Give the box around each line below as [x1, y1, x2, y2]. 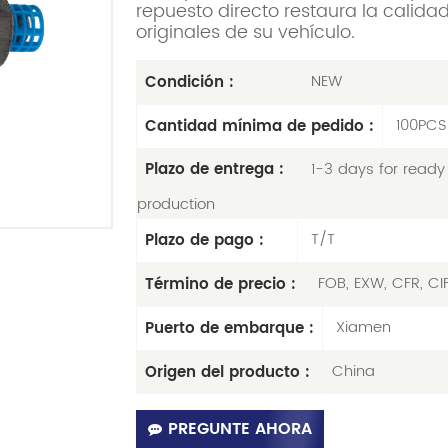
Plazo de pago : [145, 228, 265, 254]
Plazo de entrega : [145, 157, 285, 183]
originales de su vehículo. [136, 18, 356, 48]
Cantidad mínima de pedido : [145, 113, 375, 139]
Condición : [145, 69, 235, 95]
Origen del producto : [145, 359, 311, 385]
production [137, 192, 216, 218]
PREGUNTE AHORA [168, 416, 313, 443]
